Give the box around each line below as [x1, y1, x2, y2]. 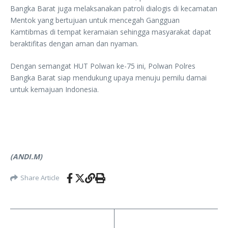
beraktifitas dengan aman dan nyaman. [10, 38, 138, 48]
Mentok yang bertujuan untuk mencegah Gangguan [10, 15, 180, 25]
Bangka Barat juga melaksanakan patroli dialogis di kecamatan [10, 3, 217, 13]
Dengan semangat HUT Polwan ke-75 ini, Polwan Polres [10, 61, 195, 71]
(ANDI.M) [10, 151, 42, 161]
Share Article [20, 173, 60, 183]
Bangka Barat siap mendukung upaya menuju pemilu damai [10, 72, 207, 82]
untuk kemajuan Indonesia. [10, 84, 99, 94]
